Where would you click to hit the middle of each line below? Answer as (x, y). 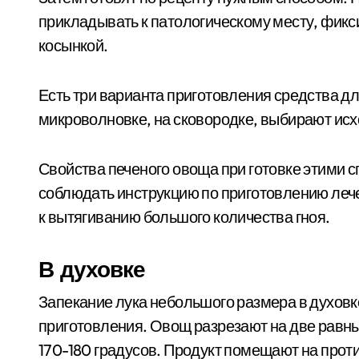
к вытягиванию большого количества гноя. (184, 217)
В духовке (92, 269)
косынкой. (73, 45)
